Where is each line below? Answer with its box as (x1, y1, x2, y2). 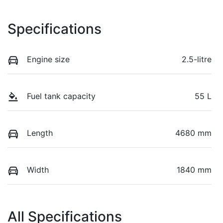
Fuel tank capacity (27, 91, 96, 101)
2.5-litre (182, 54, 212, 64)
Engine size (27, 54, 70, 64)
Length (27, 128, 53, 138)
